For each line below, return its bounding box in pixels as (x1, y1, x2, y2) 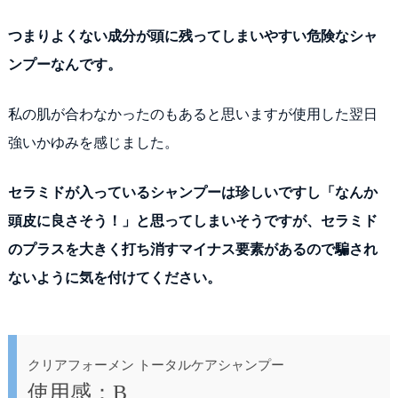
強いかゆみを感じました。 (7, 134, 179, 150)
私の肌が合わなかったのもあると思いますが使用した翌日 (7, 106, 378, 122)
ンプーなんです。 (7, 56, 122, 72)
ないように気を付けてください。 (7, 269, 221, 285)
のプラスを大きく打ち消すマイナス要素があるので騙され (7, 241, 378, 257)
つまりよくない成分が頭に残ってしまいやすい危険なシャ (7, 28, 378, 44)
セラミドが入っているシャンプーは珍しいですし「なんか (7, 184, 378, 200)
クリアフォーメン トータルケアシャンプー (27, 357, 284, 372)
